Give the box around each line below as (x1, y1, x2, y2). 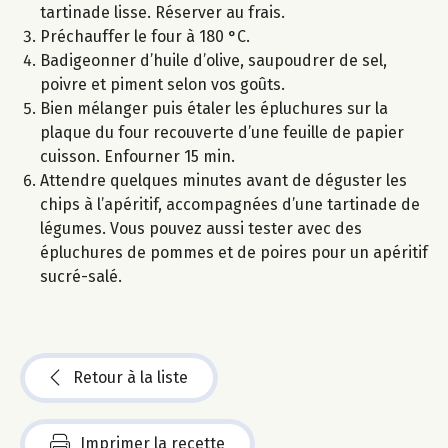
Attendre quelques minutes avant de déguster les (40, 170, 407, 190)
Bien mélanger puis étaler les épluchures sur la (40, 98, 388, 118)
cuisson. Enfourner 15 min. (40, 146, 235, 166)
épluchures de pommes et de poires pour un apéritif (40, 242, 428, 262)
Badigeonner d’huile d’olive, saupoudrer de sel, (40, 50, 387, 70)
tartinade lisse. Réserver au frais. (40, 2, 285, 22)
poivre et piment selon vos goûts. (40, 74, 285, 94)
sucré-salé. (40, 266, 122, 286)
